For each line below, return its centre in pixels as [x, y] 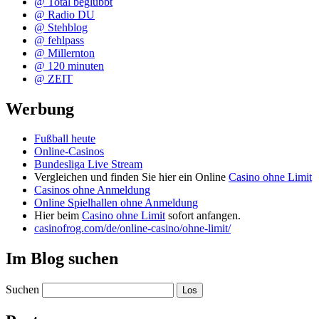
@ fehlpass [59, 40]
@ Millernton [64, 53]
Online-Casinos [69, 152]
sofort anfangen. [203, 216]
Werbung [40, 109]
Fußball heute [65, 139]
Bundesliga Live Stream [88, 164]
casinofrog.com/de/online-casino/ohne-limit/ [132, 229]
